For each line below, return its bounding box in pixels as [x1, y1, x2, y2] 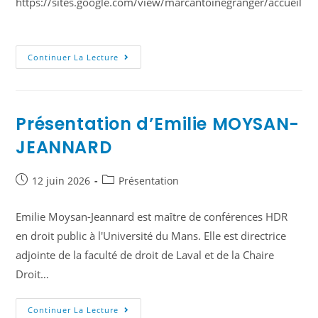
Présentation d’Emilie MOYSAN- [16, 112, 300, 136]
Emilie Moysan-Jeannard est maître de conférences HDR [16, 209, 288, 224]
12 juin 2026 [32, 174, 91, 187]
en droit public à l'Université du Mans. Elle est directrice [16, 229, 287, 243]
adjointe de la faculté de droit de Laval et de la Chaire [16, 248, 275, 263]
